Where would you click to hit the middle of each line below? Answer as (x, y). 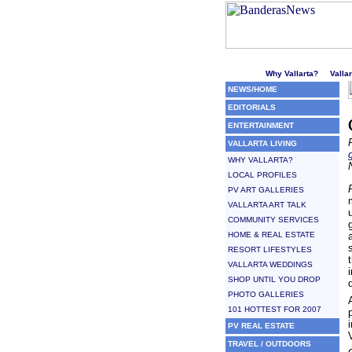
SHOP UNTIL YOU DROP (274, 279)
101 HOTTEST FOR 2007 (275, 309)
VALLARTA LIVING (262, 143)
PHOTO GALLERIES (266, 294)
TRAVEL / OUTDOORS (269, 344)
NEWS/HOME (253, 89)
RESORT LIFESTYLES (270, 249)
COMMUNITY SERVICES (273, 220)
